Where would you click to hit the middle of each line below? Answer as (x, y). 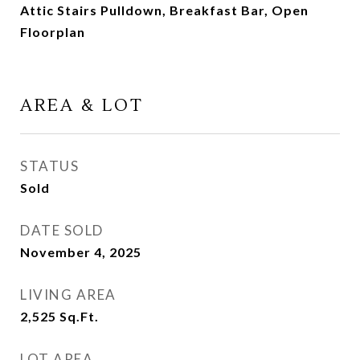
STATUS (49, 166)
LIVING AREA (68, 295)
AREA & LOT (82, 106)
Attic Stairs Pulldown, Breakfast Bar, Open (164, 10)
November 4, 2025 (81, 252)
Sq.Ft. (79, 316)
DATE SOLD (62, 230)
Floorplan (53, 32)
